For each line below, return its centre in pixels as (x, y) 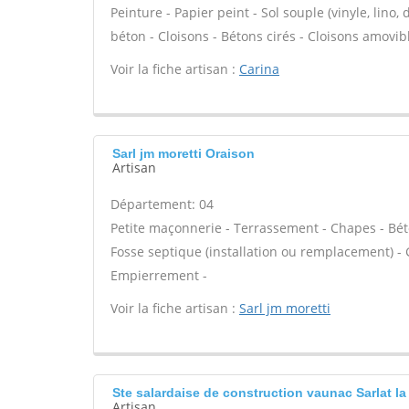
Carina (259, 69)
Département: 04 (162, 204)
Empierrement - (159, 275)
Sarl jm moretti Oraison (184, 153)
